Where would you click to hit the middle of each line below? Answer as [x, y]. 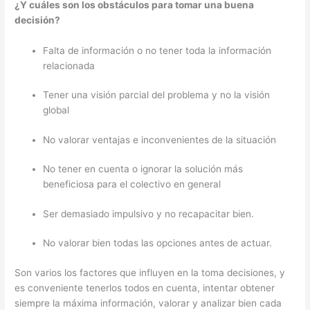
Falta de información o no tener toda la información [157, 50]
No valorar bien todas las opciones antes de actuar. [158, 243]
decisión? [38, 20]
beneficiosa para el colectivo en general [132, 184]
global [56, 110]
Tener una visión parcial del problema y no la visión [157, 95]
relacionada [69, 65]
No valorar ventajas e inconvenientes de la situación [160, 139]
